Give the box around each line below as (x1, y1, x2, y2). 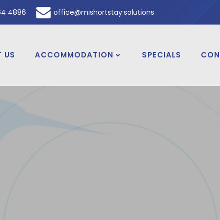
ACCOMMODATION (35, 50, 114, 60)
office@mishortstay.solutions (54, 7, 154, 17)
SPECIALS (142, 50, 182, 60)
